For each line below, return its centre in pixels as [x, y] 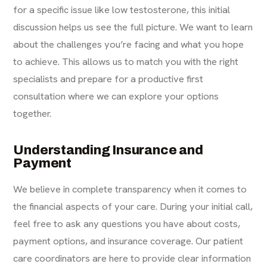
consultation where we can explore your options [116, 96]
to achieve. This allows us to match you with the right [126, 62]
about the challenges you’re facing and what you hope [129, 44]
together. [32, 114]
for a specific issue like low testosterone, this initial [122, 10]
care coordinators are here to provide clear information [132, 258]
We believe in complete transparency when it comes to [130, 189]
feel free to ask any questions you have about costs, [127, 224]
